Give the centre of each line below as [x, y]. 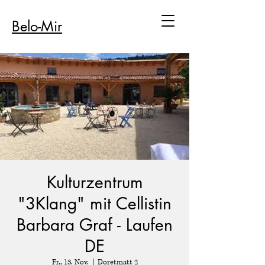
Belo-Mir [37, 26]
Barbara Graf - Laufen [95, 225]
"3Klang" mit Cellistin [95, 203]
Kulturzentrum [95, 182]
